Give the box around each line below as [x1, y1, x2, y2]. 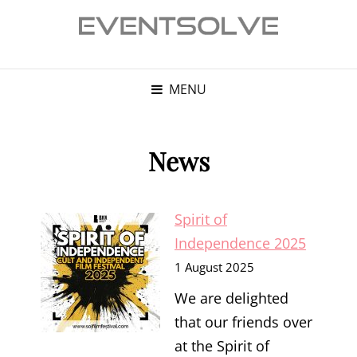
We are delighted [175, 288, 288, 308]
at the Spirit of [175, 335, 269, 355]
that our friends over [175, 312, 312, 331]
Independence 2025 [175, 233, 306, 253]
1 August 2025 [175, 258, 254, 275]
